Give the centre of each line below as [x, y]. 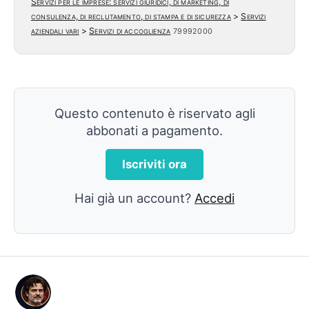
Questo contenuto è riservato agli [154, 113]
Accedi [215, 198]
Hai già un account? [134, 198]
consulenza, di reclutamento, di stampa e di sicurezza [131, 17]
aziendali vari [55, 31]
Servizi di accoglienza [130, 31]
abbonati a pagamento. [154, 131]
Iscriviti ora [154, 165]
